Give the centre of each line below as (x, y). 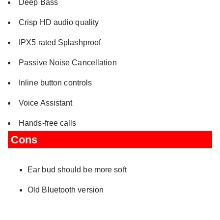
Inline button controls (55, 82)
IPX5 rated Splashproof (60, 42)
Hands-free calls (48, 123)
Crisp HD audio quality (59, 22)
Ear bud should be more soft (77, 169)
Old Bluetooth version (66, 190)
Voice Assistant (46, 103)
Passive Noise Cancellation (68, 62)
